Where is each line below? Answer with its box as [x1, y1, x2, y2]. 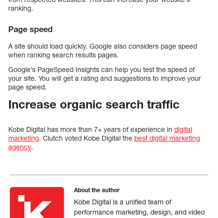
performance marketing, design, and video [74, 208, 205, 217]
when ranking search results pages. [8, 51, 121, 59]
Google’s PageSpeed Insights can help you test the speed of [8, 65, 195, 74]
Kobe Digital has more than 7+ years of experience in [8, 125, 174, 134]
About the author [74, 186, 120, 194]
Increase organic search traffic [8, 97, 180, 111]
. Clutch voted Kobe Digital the [39, 134, 134, 143]
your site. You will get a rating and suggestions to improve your [8, 74, 201, 83]
